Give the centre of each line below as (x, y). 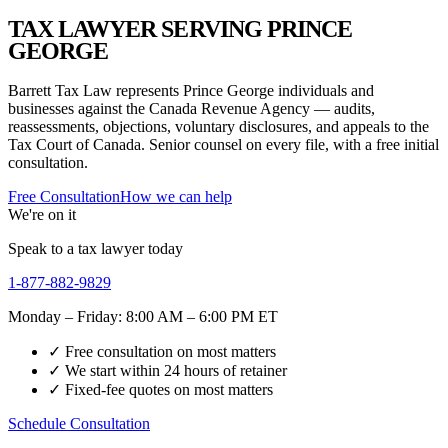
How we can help (176, 196)
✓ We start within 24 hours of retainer (167, 370)
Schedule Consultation (79, 423)
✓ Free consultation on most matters (162, 351)
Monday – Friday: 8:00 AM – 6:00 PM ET (143, 316)
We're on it (42, 214)
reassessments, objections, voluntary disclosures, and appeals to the (218, 126)
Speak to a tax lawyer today (95, 248)
